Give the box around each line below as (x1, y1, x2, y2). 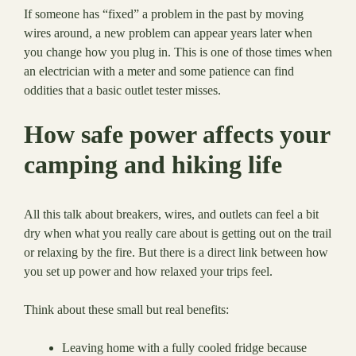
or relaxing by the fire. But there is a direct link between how (24, 246, 328, 260)
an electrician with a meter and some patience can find (24, 64, 294, 79)
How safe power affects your (24, 120, 330, 149)
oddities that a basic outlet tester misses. (24, 83, 221, 98)
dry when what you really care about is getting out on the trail (24, 226, 331, 241)
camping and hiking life (24, 150, 282, 180)
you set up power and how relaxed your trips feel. (24, 265, 273, 279)
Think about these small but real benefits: (24, 303, 229, 317)
